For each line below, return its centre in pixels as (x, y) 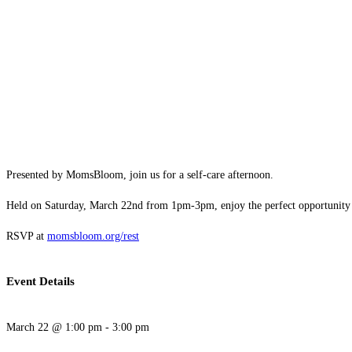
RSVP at (27, 236)
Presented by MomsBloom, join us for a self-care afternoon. (140, 175)
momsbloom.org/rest (93, 236)
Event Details (40, 282)
